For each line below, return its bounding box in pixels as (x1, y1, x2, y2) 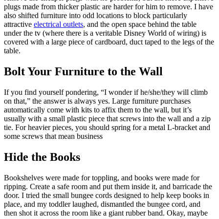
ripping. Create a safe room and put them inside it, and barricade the (4, 182, 212, 191)
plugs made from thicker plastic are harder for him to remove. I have (4, 2, 213, 11)
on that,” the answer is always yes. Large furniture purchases (4, 96, 191, 105)
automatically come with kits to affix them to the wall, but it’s (4, 105, 192, 114)
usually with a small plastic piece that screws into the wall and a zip (4, 114, 211, 123)
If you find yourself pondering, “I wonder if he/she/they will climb (4, 88, 208, 96)
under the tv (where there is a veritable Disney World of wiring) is (4, 29, 206, 38)
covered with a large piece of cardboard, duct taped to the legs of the (4, 38, 214, 46)
